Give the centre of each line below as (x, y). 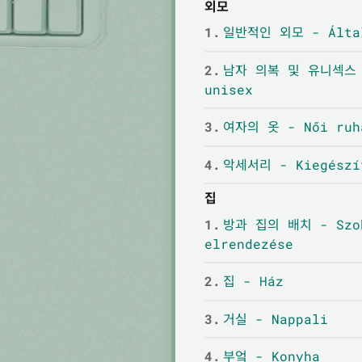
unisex (228, 89)
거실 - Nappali (275, 318)
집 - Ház (253, 281)
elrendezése (248, 243)
